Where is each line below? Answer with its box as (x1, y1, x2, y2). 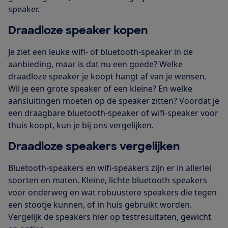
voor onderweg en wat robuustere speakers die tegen (8, 186, 217, 198)
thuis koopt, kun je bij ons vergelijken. (8, 119, 154, 131)
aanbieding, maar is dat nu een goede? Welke (8, 58, 183, 70)
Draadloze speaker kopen (8, 22, 148, 38)
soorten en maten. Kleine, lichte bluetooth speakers (8, 174, 207, 186)
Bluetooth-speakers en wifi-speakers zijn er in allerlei (8, 162, 211, 174)
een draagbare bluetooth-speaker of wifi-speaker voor (8, 107, 218, 119)
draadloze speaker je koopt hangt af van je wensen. (8, 70, 207, 82)
